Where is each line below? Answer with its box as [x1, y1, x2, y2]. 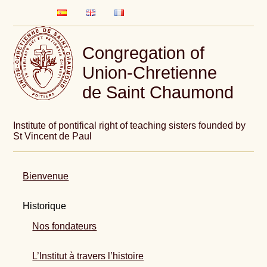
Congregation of [82, 43, 205, 63]
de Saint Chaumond [82, 82, 234, 102]
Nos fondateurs [32, 221, 97, 232]
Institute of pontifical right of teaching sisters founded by [13, 120, 246, 131]
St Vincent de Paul [13, 131, 92, 142]
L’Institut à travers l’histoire [32, 251, 144, 262]
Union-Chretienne [82, 63, 218, 82]
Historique [23, 201, 67, 212]
